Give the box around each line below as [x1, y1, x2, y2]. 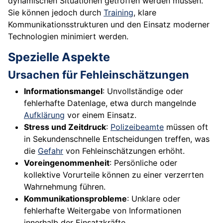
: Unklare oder [127, 194, 180, 204]
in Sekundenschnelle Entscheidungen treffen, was [24, 134, 210, 144]
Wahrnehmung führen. [24, 182, 106, 192]
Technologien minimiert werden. [8, 31, 128, 42]
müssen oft [164, 122, 208, 132]
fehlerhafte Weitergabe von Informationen [24, 206, 181, 216]
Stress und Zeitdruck [24, 122, 106, 132]
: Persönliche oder [110, 158, 177, 168]
